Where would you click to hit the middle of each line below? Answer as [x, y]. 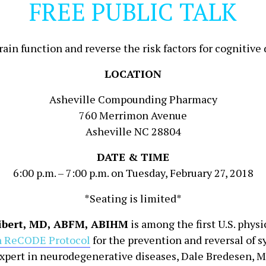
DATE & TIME [133, 157]
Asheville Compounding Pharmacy [133, 99]
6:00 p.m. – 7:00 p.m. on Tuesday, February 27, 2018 [133, 173]
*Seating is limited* [133, 198]
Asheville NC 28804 [133, 131]
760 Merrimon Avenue [133, 115]
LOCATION [133, 74]
